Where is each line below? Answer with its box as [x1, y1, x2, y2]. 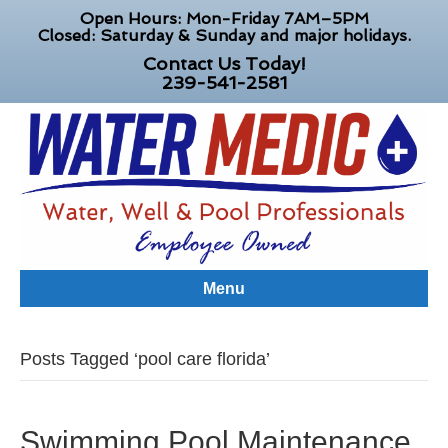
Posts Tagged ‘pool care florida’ [20, 349, 270, 370]
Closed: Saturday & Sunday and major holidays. [37, 26, 411, 45]
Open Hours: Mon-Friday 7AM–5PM [79, 9, 369, 28]
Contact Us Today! [142, 53, 306, 74]
